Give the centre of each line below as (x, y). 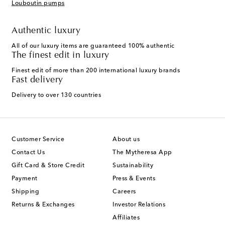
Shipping (25, 192)
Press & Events (134, 179)
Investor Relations (139, 205)
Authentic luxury (46, 31)
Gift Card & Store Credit (48, 166)
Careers (124, 192)
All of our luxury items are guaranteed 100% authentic (93, 46)
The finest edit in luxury (61, 56)
